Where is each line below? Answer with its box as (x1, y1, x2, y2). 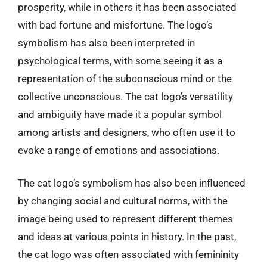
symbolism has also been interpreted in (18, 36, 195, 49)
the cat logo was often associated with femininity (18, 249, 239, 260)
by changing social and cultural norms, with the (18, 195, 228, 207)
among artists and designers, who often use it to (18, 126, 235, 138)
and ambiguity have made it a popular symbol (18, 108, 222, 120)
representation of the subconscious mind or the (18, 72, 232, 85)
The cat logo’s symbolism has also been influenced (18, 177, 246, 189)
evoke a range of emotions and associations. (18, 144, 219, 156)
